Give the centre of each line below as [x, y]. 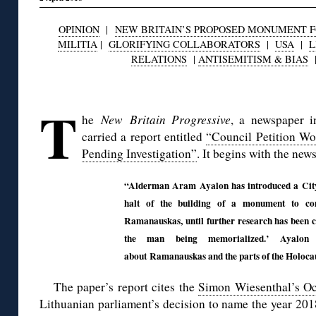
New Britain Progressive [166, 120]
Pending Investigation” [139, 154]
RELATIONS [159, 59]
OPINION [79, 30]
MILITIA [78, 44]
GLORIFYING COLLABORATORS [184, 44]
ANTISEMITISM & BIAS [253, 59]
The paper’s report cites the [126, 287]
